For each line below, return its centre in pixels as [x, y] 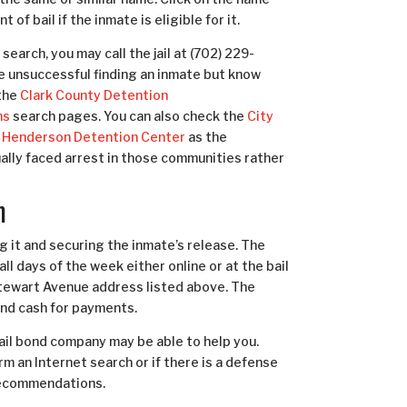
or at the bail [249, 265]
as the [208, 136]
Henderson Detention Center [94, 136]
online [188, 265]
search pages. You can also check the [129, 115]
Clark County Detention [94, 94]
